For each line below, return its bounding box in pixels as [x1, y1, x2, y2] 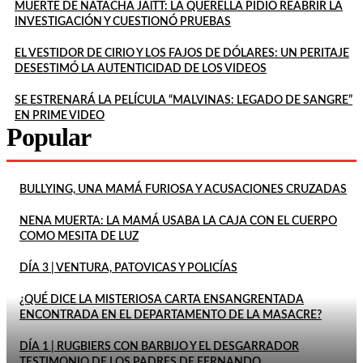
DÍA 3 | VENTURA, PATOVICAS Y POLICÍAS [19, 262, 237, 274]
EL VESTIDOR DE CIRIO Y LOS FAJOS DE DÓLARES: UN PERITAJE [15, 47, 349, 59]
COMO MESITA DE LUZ [19, 230, 139, 242]
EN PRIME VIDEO [15, 109, 105, 122]
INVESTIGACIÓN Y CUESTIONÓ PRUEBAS [15, 15, 231, 28]
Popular [6, 122, 91, 152]
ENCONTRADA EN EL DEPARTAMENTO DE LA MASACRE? [19, 309, 322, 321]
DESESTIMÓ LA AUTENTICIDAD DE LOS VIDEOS [15, 62, 267, 75]
